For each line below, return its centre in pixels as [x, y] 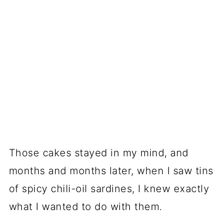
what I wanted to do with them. [85, 206]
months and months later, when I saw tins [111, 170]
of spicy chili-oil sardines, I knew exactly [109, 188]
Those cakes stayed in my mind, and [99, 153]
